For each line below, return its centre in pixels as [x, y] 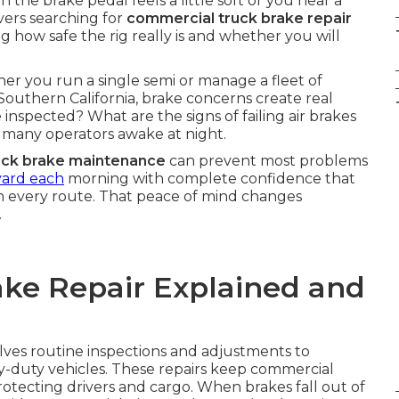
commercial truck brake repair [239, 18]
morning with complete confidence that [210, 179]
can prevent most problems [267, 161]
